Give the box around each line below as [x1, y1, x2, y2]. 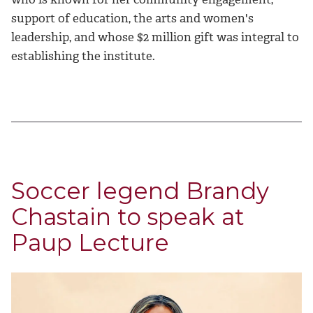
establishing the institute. [11, 48, 155, 64]
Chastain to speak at [11, 203, 245, 231]
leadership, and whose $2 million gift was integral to [11, 29, 299, 45]
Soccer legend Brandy [11, 177, 269, 205]
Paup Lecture [11, 228, 169, 257]
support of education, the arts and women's [11, 10, 254, 27]
